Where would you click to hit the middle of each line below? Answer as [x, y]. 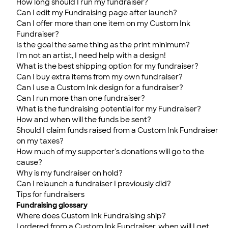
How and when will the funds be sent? [84, 120]
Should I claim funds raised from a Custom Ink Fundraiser [117, 130]
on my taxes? [40, 141]
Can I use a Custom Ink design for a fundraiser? [100, 88]
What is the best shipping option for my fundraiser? [107, 66]
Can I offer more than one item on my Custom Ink [103, 23]
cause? [29, 162]
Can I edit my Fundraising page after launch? [97, 13]
